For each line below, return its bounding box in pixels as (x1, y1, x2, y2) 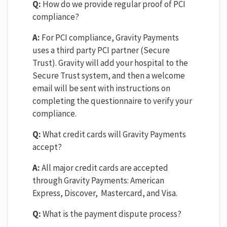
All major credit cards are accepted (40, 162, 168, 173)
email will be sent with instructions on (32, 82, 170, 94)
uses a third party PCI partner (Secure (32, 44, 170, 56)
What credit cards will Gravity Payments (41, 128, 186, 140)
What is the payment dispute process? (41, 208, 181, 219)
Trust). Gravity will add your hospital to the (32, 57, 188, 68)
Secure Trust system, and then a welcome (32, 69, 185, 81)
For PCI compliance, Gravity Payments (40, 31, 179, 43)
